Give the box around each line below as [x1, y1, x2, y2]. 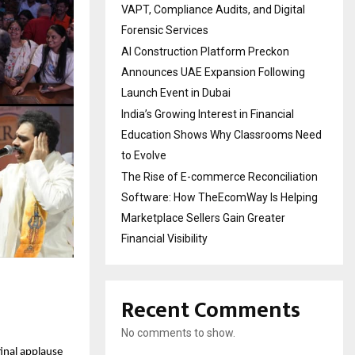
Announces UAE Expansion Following [121, 65, 305, 78]
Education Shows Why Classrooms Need [121, 128, 322, 141]
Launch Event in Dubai [121, 86, 231, 99]
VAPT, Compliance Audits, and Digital [121, 2, 305, 16]
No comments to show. [121, 326, 235, 339]
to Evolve [121, 148, 166, 162]
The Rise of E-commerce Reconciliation [121, 170, 318, 183]
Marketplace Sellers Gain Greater [121, 211, 285, 224]
